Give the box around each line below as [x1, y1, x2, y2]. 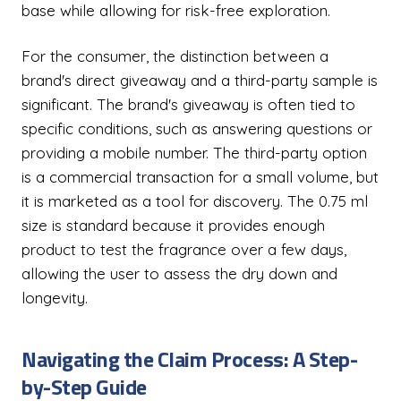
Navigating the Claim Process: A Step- [21, 343, 358, 375]
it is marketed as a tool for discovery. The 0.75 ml [21, 192, 368, 210]
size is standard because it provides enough [21, 216, 325, 235]
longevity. [21, 288, 88, 307]
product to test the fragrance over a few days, [21, 240, 346, 259]
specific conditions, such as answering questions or [21, 119, 372, 138]
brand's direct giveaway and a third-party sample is [21, 71, 378, 90]
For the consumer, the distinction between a [21, 47, 328, 65]
